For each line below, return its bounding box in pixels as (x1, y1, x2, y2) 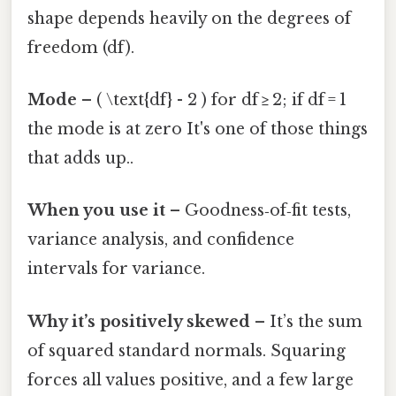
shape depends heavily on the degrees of (27, 8, 351, 28)
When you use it (27, 201, 165, 221)
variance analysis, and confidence (27, 230, 294, 250)
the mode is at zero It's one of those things (27, 119, 368, 140)
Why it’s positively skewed (27, 311, 250, 331)
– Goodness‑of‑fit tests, (165, 201, 351, 221)
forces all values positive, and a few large (27, 369, 354, 390)
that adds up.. (27, 148, 133, 169)
